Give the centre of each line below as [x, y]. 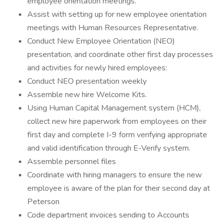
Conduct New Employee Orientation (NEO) [101, 41]
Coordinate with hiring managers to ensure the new [114, 175]
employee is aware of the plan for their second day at [119, 188]
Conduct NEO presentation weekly [87, 81]
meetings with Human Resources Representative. [113, 28]
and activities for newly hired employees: [97, 68]
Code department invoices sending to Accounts [108, 215]
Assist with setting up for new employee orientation [117, 14]
